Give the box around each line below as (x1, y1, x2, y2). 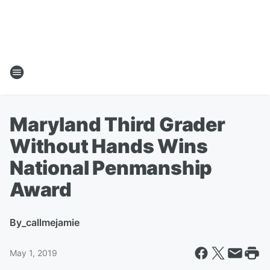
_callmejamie (22, 216, 80, 228)
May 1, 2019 (10, 248, 57, 258)
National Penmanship (10, 156, 213, 180)
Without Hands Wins (10, 134, 208, 158)
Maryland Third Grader (10, 113, 225, 136)
